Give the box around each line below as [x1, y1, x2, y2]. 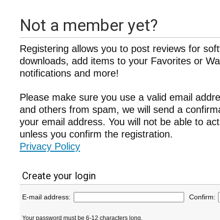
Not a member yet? [20, 16, 158, 35]
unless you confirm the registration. [20, 129, 173, 139]
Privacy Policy [20, 141, 80, 152]
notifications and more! [20, 68, 119, 79]
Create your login [22, 170, 96, 182]
